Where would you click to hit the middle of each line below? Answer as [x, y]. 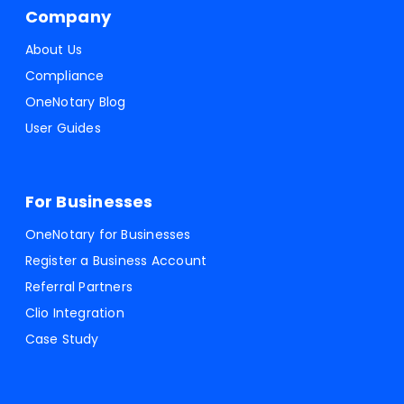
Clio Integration [74, 313]
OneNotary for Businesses [108, 235]
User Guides [63, 129]
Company [68, 17]
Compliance [64, 76]
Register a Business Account [116, 261]
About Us [54, 50]
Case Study [62, 340]
